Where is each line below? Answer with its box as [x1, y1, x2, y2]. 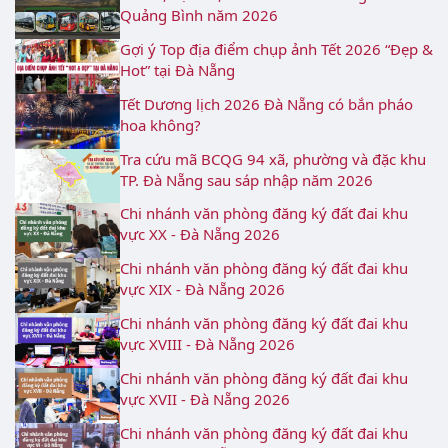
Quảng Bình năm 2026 [120, 5, 278, 26]
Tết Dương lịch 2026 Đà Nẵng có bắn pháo [120, 93, 413, 114]
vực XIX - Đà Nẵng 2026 [120, 279, 285, 300]
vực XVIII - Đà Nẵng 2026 [120, 333, 295, 354]
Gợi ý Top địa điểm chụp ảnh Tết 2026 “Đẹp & [120, 38, 433, 59]
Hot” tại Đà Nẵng [120, 59, 235, 80]
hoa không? [120, 114, 201, 135]
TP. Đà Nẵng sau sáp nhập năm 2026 [120, 169, 373, 190]
